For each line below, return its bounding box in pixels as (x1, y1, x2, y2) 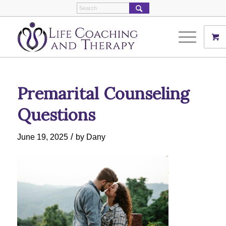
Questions (17, 104, 95, 125)
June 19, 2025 (17, 132, 68, 141)
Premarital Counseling (17, 83, 189, 104)
